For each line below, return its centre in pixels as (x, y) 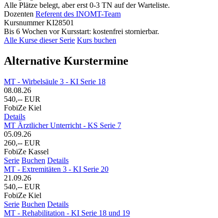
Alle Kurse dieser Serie (39, 40)
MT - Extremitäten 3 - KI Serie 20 (56, 169)
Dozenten (19, 14)
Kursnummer (24, 22)
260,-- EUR (22, 143)
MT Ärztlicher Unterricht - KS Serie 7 (63, 125)
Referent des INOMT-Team (78, 14)
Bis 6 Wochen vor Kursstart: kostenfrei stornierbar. (82, 31)
